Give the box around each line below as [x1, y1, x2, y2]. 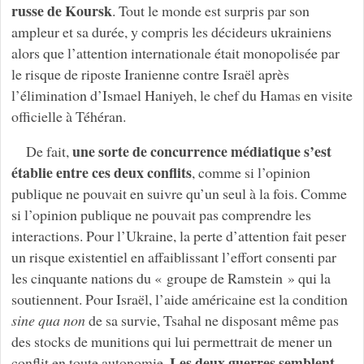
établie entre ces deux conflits [11, 162, 192, 184]
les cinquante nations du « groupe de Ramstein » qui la [11, 268, 331, 288]
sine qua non [11, 310, 85, 331]
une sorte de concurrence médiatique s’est [71, 141, 331, 162]
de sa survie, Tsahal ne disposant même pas [84, 310, 339, 331]
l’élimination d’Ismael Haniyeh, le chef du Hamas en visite [11, 84, 353, 105]
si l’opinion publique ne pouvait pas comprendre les [11, 205, 311, 225]
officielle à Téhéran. [11, 106, 126, 126]
